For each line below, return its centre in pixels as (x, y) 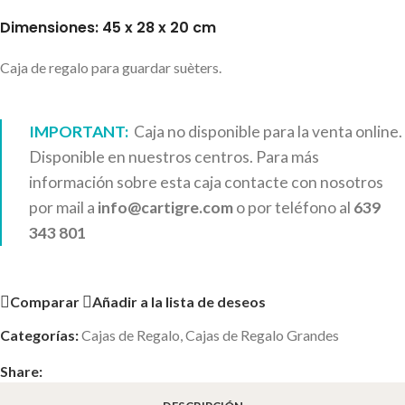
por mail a (63, 207)
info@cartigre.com (165, 207)
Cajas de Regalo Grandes (262, 334)
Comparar (45, 302)
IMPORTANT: (80, 131)
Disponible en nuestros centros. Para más (174, 156)
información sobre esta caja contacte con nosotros (206, 182)
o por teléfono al (293, 207)
